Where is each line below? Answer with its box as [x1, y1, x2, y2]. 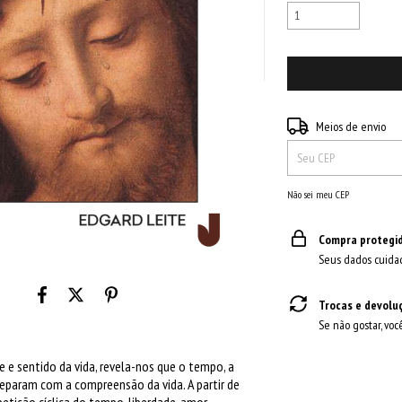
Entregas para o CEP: [287, 116, 381, 133]
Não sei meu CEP [287, 187, 350, 201]
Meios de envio [315, 118, 386, 135]
